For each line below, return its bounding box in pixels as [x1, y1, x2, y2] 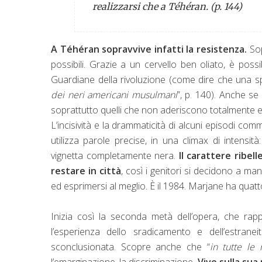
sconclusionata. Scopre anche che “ [51, 240, 210, 253]
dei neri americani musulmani [51, 88, 177, 101]
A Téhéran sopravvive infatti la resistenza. [51, 42, 247, 56]
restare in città [51, 164, 122, 177]
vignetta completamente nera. [51, 149, 179, 162]
